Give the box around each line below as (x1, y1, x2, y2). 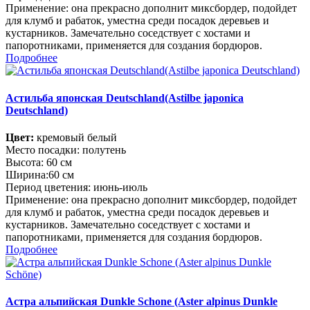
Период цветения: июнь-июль (6, 181, 147, 193)
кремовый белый (34, 131, 117, 143)
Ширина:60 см (6, 168, 74, 181)
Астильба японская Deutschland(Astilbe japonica (6, 91, 244, 104)
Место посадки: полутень (6, 143, 126, 156)
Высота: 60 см (6, 156, 72, 168)
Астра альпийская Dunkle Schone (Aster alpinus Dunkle (6, 295, 277, 308)
